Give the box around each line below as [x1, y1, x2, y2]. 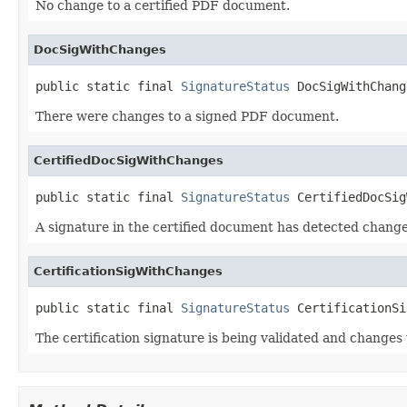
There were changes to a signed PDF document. [35, 108, 339, 124]
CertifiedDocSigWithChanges [34, 153, 223, 167]
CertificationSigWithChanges [34, 263, 223, 278]
